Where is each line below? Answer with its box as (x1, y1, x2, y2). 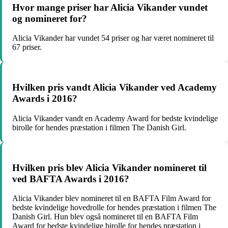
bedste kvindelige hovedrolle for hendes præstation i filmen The (12, 203, 216, 212)
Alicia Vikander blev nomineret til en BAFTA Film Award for (12, 194, 211, 203)
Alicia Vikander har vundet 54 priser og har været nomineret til (12, 34, 214, 43)
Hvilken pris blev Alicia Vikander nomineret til (12, 162, 207, 173)
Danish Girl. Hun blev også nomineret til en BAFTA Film (12, 212, 198, 221)
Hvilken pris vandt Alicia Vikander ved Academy (12, 82, 217, 93)
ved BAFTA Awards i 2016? (12, 173, 129, 184)
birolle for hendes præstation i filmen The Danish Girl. (12, 123, 186, 132)
